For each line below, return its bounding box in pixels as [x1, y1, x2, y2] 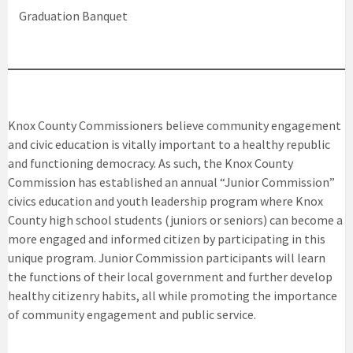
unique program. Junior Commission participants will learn [8, 249, 325, 266]
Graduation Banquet [18, 7, 128, 24]
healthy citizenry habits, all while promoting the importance [8, 287, 337, 303]
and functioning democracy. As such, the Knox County [8, 154, 293, 171]
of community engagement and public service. [8, 306, 256, 322]
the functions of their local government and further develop [8, 268, 333, 284]
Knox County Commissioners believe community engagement [8, 117, 341, 133]
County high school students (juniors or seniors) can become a [8, 211, 343, 228]
